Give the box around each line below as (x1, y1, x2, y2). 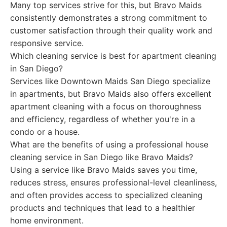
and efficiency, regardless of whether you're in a (10, 114, 195, 124)
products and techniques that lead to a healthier (10, 203, 195, 213)
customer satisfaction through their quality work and (10, 25, 212, 35)
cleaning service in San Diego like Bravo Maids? (10, 152, 193, 162)
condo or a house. (10, 127, 80, 137)
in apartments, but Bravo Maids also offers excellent (10, 89, 211, 99)
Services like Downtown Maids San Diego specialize (10, 76, 210, 86)
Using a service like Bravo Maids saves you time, (10, 165, 197, 175)
